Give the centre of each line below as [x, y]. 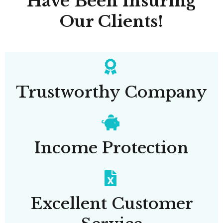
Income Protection [111, 148]
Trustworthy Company [111, 92]
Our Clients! [111, 21]
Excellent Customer [111, 204]
